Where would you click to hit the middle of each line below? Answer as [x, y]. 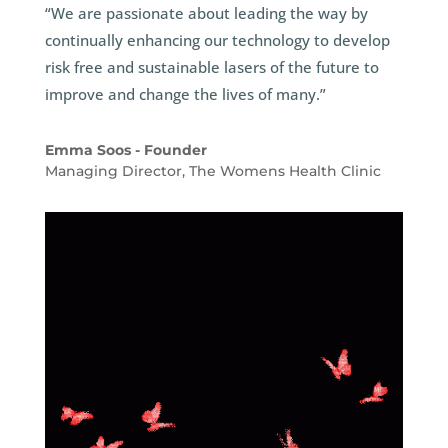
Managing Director [113, 171]
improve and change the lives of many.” [185, 94]
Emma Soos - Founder [125, 150]
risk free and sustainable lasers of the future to [211, 67]
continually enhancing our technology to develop [217, 40]
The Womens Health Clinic [284, 171]
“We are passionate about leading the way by [206, 13]
